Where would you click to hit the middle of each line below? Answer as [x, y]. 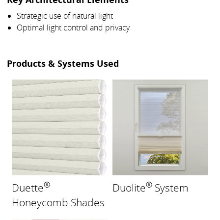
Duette [27, 188]
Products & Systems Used [63, 63]
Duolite [129, 188]
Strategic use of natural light [65, 15]
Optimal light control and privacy [73, 27]
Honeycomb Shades [58, 203]
